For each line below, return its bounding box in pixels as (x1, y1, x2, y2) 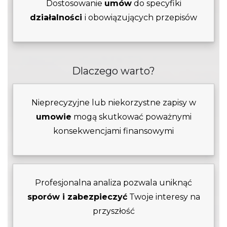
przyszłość (92, 206, 135, 216)
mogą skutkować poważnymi (71, 111, 192, 122)
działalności (30, 12, 85, 22)
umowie (35, 111, 71, 122)
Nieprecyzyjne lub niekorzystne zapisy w (31, 97, 196, 107)
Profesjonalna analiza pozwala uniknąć (35, 177, 192, 187)
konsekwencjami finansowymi (53, 126, 174, 136)
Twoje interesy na (127, 192, 200, 202)
